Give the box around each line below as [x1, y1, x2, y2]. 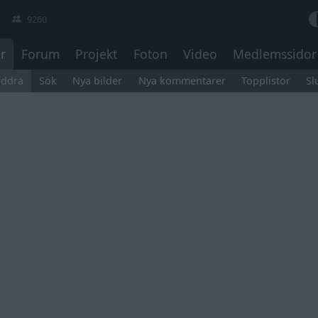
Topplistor [241, 74, 291, 88]
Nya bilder [72, 74, 123, 88]
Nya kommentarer [138, 74, 226, 88]
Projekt [75, 45, 118, 63]
